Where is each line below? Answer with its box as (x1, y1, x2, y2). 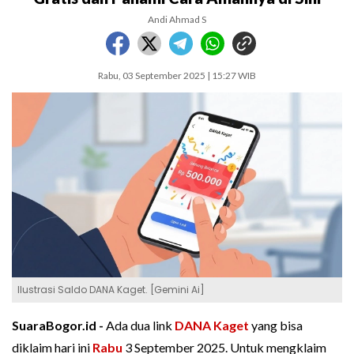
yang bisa (249, 318, 303, 333)
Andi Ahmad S (148, 13, 206, 25)
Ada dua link (106, 318, 175, 333)
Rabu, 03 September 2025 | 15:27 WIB (98, 70, 256, 81)
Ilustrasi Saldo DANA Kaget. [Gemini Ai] (17, 283, 205, 297)
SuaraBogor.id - (12, 318, 106, 333)
